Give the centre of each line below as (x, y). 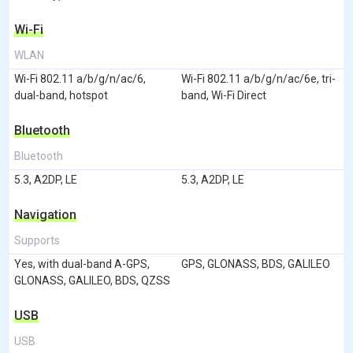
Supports (37, 240)
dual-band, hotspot (61, 95)
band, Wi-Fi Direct (224, 95)
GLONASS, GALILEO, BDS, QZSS (92, 280)
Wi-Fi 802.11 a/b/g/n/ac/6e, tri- (258, 78)
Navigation (45, 214)
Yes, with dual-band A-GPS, (82, 264)
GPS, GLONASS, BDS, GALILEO (256, 264)
